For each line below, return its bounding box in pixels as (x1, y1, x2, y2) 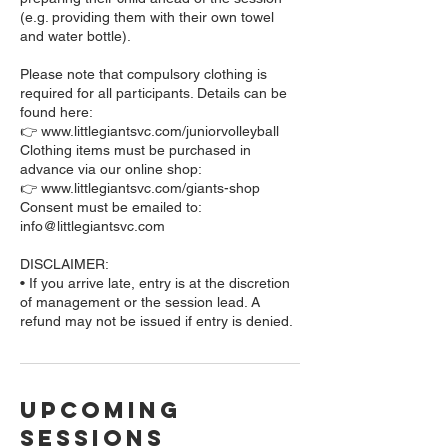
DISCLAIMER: (20, 256, 109, 272)
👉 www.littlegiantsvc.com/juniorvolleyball (20, 123, 279, 139)
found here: (20, 104, 93, 120)
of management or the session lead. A (20, 294, 260, 310)
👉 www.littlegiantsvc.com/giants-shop (20, 180, 260, 196)
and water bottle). (20, 28, 131, 44)
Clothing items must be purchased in (20, 142, 251, 158)
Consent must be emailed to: (20, 199, 201, 215)
